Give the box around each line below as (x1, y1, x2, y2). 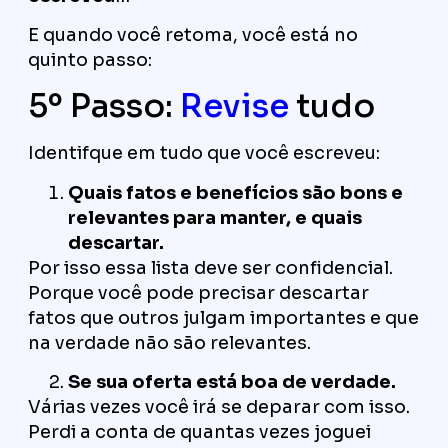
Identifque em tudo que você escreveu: (28, 142, 380, 165)
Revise (180, 86, 289, 127)
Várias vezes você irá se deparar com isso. (28, 396, 410, 419)
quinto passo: (28, 49, 152, 72)
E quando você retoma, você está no (28, 24, 358, 47)
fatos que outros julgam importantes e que (28, 306, 419, 329)
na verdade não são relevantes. (28, 331, 311, 354)
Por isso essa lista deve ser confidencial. (28, 256, 393, 279)
